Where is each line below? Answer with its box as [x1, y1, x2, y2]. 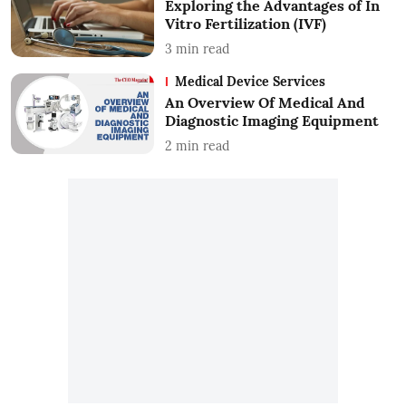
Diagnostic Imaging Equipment [164, 111, 379, 130]
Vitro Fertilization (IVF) [164, 14, 326, 33]
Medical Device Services [174, 73, 325, 90]
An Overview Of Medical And [164, 93, 365, 111]
